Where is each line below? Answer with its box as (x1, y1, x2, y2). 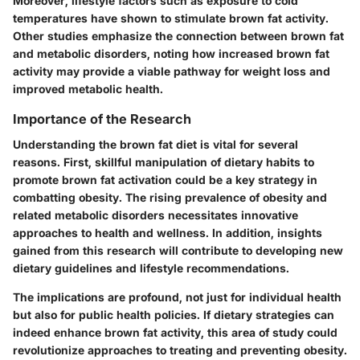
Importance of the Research (13, 111, 191, 128)
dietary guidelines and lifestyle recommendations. (13, 261, 289, 276)
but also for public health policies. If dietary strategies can (13, 308, 334, 322)
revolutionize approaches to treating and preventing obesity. (13, 343, 347, 358)
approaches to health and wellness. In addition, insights (13, 226, 322, 240)
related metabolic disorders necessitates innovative (13, 208, 298, 223)
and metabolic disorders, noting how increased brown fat (13, 47, 329, 61)
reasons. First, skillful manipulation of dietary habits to (13, 155, 314, 170)
